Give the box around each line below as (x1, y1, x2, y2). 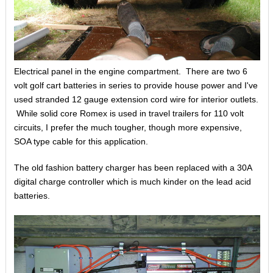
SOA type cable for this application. (13, 136, 148, 146)
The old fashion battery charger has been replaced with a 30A (13, 162, 252, 172)
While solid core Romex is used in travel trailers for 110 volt (13, 108, 244, 118)
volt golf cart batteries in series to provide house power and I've (13, 80, 258, 90)
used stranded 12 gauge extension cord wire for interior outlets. (13, 94, 258, 104)
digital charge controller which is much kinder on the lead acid (13, 176, 251, 186)
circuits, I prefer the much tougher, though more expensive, (13, 122, 242, 132)
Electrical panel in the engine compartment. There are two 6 (13, 66, 247, 76)
